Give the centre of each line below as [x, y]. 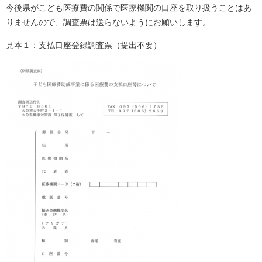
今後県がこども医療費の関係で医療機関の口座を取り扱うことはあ [129, 8]
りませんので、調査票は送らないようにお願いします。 [108, 23]
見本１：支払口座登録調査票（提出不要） [84, 45]
